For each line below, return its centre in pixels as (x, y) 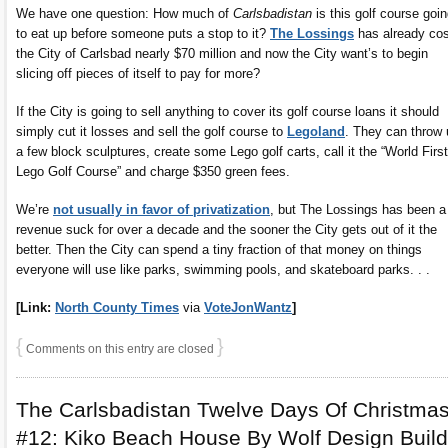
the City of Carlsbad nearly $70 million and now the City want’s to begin (222, 54)
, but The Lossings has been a (358, 210)
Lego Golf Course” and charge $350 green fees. (153, 172)
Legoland (316, 132)
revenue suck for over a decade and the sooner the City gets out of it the (226, 230)
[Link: (35, 308)
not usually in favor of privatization (161, 210)
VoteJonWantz (248, 308)
